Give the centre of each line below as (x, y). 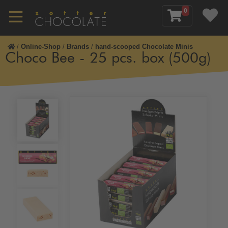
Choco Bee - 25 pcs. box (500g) (108, 59)
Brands (78, 47)
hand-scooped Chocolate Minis (144, 47)
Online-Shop (41, 47)
